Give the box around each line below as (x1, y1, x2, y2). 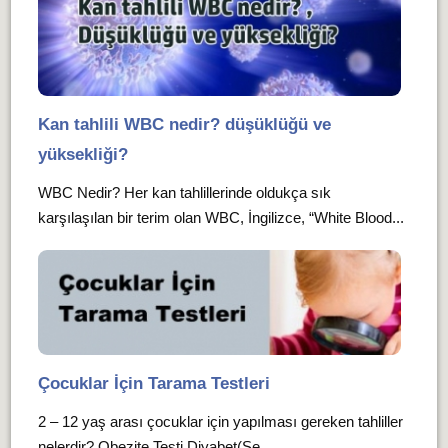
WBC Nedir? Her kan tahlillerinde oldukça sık (37, 184, 331, 202)
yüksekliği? (37, 145, 128, 165)
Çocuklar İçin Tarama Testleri (37, 374, 270, 394)
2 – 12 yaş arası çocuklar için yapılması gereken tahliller (37, 413, 403, 431)
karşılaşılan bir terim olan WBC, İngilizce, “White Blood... (37, 209, 404, 227)
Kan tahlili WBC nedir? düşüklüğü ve (37, 115, 331, 135)
